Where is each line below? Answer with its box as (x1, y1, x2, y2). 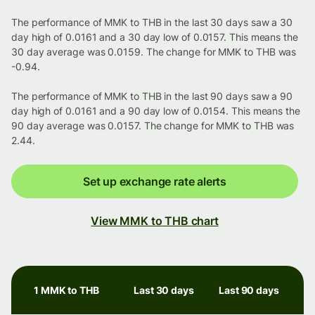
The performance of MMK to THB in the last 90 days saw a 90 (11, 90, 293, 103)
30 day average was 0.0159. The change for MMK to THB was (11, 46, 297, 58)
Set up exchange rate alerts (82, 174, 227, 189)
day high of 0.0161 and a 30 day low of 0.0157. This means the (11, 31, 298, 44)
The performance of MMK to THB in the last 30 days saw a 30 (11, 16, 293, 29)
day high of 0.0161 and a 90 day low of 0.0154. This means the (11, 105, 300, 117)
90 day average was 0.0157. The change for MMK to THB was (11, 120, 295, 132)
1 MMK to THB (34, 284, 99, 297)
